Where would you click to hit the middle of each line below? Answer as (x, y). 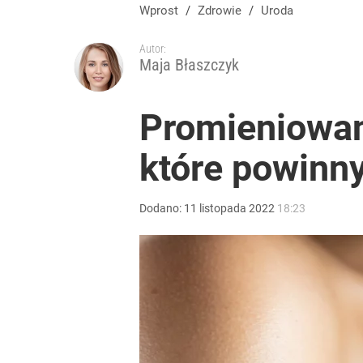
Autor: (153, 49)
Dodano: (162, 208)
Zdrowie (223, 11)
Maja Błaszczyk (189, 65)
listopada (223, 208)
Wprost (159, 11)
